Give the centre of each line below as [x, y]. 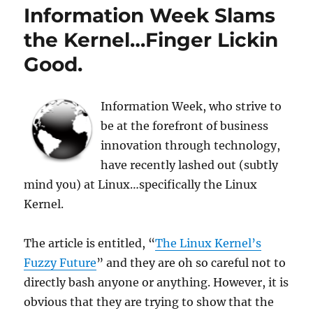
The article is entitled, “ [90, 243]
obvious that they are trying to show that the [149, 302]
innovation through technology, [191, 146]
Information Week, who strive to [191, 107]
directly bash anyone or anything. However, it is [156, 283]
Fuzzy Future [60, 263]
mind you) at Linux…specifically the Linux [141, 185]
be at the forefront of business [185, 126]
